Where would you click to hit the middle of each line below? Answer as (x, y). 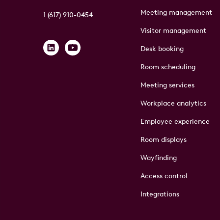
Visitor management (174, 30)
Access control (164, 176)
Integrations (160, 194)
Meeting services (168, 85)
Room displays (164, 139)
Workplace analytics (174, 103)
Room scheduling (168, 67)
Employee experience (175, 121)
